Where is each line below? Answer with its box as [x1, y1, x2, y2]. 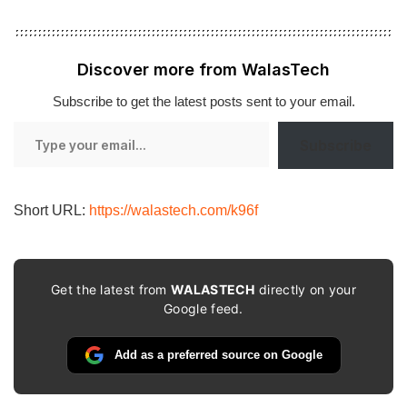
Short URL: [14, 202, 89, 219]
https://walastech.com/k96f [89, 202, 258, 219]
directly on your [254, 281, 356, 297]
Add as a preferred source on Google [114, 348, 323, 362]
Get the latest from [51, 281, 172, 297]
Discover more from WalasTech [77, 60, 330, 80]
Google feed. [164, 300, 243, 316]
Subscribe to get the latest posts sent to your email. [52, 94, 355, 110]
